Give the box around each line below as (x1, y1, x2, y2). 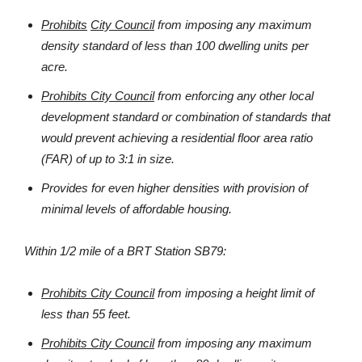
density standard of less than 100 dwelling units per (41, 38, 309, 53)
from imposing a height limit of (154, 285, 314, 300)
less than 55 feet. (41, 306, 131, 321)
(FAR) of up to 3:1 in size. (41, 151, 175, 166)
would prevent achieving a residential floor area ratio (41, 130, 313, 145)
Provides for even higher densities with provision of (41, 180, 308, 195)
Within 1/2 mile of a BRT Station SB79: (24, 243, 226, 258)
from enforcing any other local (154, 88, 314, 103)
